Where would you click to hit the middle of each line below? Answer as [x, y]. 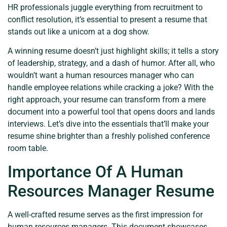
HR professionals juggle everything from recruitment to [105, 7]
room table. [28, 148]
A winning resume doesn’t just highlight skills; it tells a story [113, 51]
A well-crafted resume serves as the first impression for [105, 214]
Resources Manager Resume [111, 191]
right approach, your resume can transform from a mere [107, 100]
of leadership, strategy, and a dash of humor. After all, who [111, 63]
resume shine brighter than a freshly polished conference [109, 136]
